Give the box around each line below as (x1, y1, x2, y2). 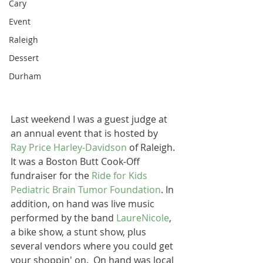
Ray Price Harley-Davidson (11, 141, 127, 154)
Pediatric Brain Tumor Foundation (11, 183, 161, 196)
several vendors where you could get (11, 240, 176, 252)
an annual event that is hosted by (11, 127, 160, 140)
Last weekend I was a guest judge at (11, 113, 170, 126)
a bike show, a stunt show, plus (11, 225, 149, 238)
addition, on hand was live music (11, 197, 157, 210)
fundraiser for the (11, 169, 92, 182)
